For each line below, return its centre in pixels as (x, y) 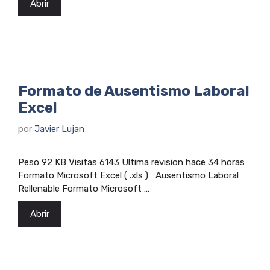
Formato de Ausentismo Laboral (134, 91)
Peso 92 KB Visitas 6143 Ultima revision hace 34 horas (131, 162)
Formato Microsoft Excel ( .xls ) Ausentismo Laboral (128, 175)
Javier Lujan (59, 129)
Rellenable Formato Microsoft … (84, 188)
